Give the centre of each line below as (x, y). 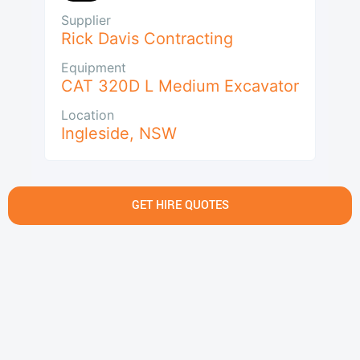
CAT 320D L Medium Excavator (180, 86)
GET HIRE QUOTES (180, 206)
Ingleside (95, 134)
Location (88, 115)
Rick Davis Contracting (147, 39)
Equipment (94, 68)
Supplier (86, 20)
